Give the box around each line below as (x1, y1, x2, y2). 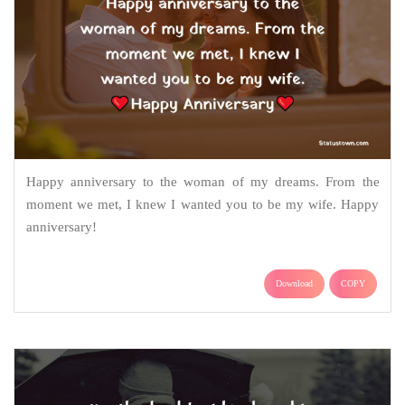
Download (276, 278, 313, 289)
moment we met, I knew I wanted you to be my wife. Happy (25, 197, 380, 212)
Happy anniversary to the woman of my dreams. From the (25, 174, 380, 190)
